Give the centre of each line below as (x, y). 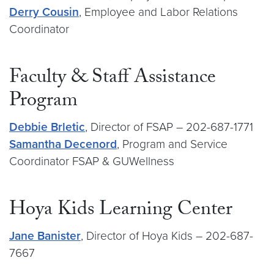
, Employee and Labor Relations (158, 12)
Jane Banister (45, 236)
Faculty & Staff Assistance (113, 79)
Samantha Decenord (63, 144)
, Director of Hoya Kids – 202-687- (167, 236)
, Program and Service (172, 144)
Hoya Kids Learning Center (121, 211)
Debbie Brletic (47, 127)
